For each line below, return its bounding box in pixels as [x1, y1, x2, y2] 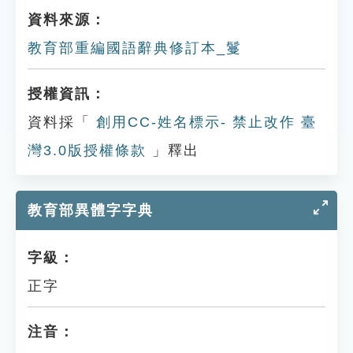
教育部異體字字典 [28, 203, 154, 218]
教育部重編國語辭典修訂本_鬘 [28, 40, 242, 56]
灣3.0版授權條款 [28, 143, 147, 158]
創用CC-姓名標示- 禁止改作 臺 [91, 114, 317, 130]
